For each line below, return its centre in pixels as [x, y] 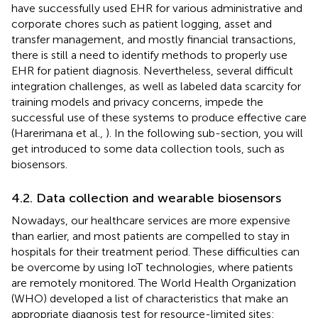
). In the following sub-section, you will [204, 133]
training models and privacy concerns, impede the [137, 102]
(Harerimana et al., [59, 133]
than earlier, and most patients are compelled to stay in [150, 236]
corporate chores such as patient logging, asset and [142, 23]
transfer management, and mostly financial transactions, [154, 39]
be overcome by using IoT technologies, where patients [152, 267]
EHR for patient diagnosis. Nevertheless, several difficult [152, 70]
